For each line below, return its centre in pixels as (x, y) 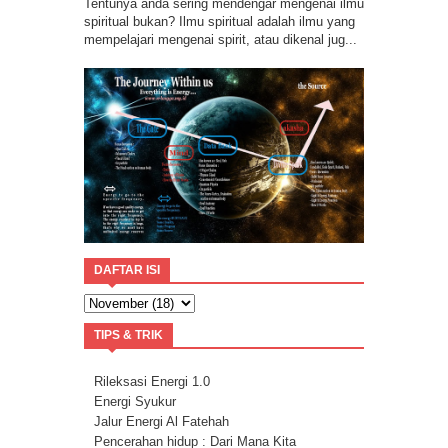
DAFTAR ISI (127, 270)
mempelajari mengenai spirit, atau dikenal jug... (220, 39)
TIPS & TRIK (128, 335)
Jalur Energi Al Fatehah (161, 422)
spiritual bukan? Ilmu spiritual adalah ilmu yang (219, 21)
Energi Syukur (135, 402)
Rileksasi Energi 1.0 (152, 382)
